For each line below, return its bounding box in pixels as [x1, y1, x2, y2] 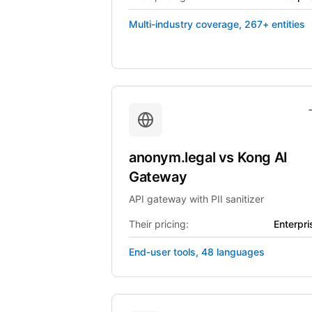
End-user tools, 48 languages [129, 246, 265, 258]
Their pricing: [129, 218, 189, 230]
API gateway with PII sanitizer [129, 193, 264, 205]
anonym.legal [129, 149, 219, 166]
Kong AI [237, 149, 288, 166]
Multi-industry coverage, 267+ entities [129, 18, 305, 30]
